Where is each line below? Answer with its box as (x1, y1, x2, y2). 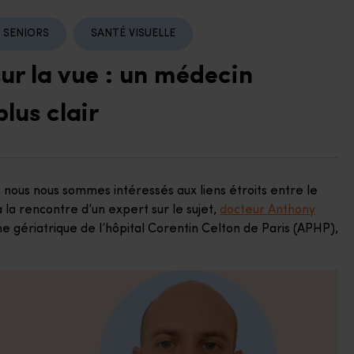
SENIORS (3, 28, 50, 40)
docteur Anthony (220, 203, 315, 217)
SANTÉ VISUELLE (90, 28, 175, 40)
